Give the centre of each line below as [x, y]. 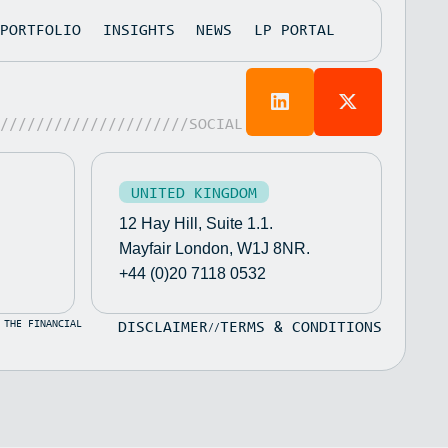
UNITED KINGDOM [194, 191]
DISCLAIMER [163, 325]
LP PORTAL [294, 29]
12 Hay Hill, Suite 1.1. [196, 223]
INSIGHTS [138, 29]
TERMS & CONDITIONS [301, 325]
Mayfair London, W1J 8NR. [215, 248]
